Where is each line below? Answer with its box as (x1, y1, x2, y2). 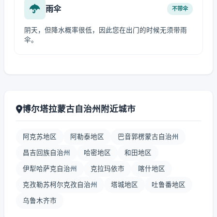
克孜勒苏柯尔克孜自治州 (23, 181, 97, 188)
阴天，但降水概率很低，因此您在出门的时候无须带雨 (24, 26, 187, 34)
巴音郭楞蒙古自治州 (118, 133, 179, 140)
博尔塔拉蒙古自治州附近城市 (22, 104, 136, 114)
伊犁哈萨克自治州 (23, 165, 77, 172)
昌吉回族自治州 (23, 149, 70, 156)
